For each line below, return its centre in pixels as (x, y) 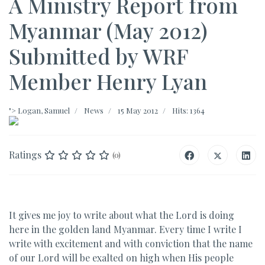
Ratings (25, 155)
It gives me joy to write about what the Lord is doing (122, 215)
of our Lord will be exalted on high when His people (121, 258)
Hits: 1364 (188, 110)
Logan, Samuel (44, 110)
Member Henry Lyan (108, 81)
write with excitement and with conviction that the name (131, 243)
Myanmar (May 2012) (108, 30)
